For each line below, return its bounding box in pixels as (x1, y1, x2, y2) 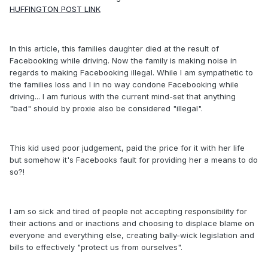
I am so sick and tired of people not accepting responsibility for (10, 206, 247, 217)
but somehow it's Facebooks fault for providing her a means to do (10, 155, 258, 165)
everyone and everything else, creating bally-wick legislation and (10, 230, 254, 240)
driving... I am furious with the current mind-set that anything (10, 92, 236, 102)
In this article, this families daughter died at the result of (10, 44, 219, 54)
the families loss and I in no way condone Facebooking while (10, 80, 239, 90)
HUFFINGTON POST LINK (10, 4, 100, 14)
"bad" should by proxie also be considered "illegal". (10, 103, 203, 114)
